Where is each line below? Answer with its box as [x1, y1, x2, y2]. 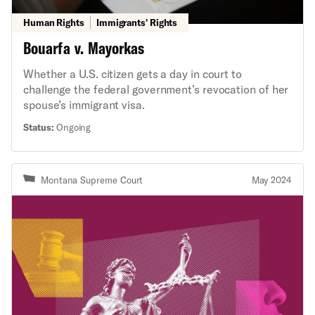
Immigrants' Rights [96, 17, 178, 29]
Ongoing [54, 122, 91, 134]
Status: [23, 122, 54, 134]
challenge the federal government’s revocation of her [23, 82, 289, 96]
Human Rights [23, 17, 84, 29]
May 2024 [251, 174, 292, 186]
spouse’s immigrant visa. [23, 98, 145, 112]
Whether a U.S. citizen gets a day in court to [23, 67, 242, 81]
